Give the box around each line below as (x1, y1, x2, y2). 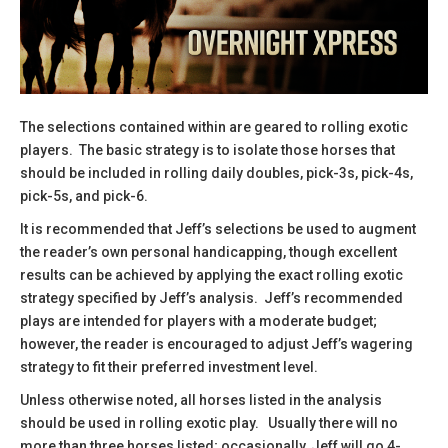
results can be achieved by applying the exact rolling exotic (20, 266, 403, 283)
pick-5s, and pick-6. (20, 187, 148, 204)
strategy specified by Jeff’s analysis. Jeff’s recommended (20, 289, 403, 306)
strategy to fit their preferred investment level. (20, 358, 318, 375)
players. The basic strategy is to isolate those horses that (20, 141, 395, 158)
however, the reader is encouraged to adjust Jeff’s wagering (20, 335, 413, 352)
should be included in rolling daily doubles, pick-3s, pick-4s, (20, 164, 413, 181)
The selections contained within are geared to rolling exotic (20, 118, 408, 135)
